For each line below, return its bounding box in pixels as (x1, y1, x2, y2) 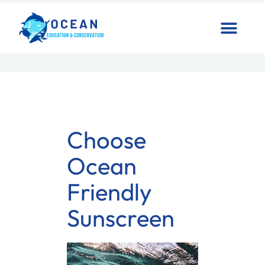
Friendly (67, 176, 153, 206)
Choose (67, 124, 147, 154)
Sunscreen (67, 202, 175, 232)
